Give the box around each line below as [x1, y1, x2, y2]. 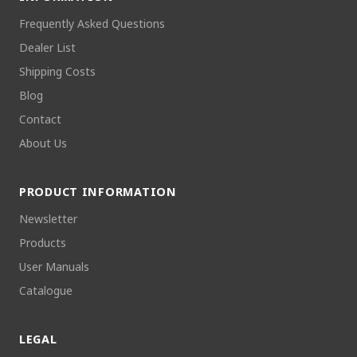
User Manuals [19, 258, 89, 274]
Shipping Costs [19, 63, 96, 79]
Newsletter [19, 210, 77, 226]
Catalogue [19, 282, 73, 298]
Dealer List [19, 39, 76, 55]
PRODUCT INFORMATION [19, 183, 177, 199]
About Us [19, 135, 67, 151]
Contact [19, 111, 61, 127]
